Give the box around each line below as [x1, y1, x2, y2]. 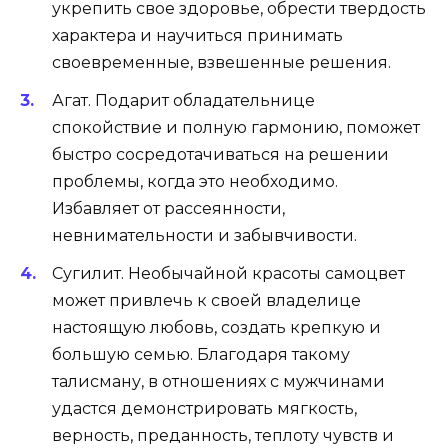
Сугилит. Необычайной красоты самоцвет [52, 264, 405, 284]
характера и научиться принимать [52, 26, 343, 46]
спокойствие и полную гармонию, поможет [52, 118, 420, 138]
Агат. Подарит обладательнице [52, 91, 315, 111]
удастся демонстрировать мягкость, [52, 399, 357, 419]
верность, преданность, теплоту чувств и [52, 426, 394, 446]
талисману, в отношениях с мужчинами [52, 372, 385, 392]
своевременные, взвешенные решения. [52, 53, 391, 73]
